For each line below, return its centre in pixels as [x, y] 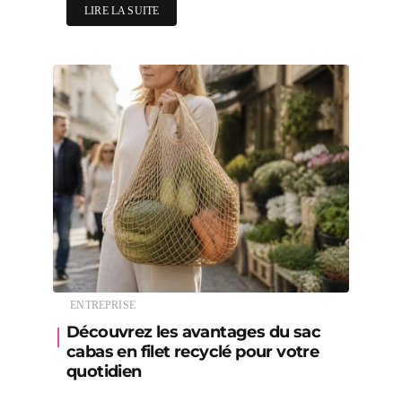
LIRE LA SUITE [122, 10]
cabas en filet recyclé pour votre [193, 351]
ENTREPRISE [103, 305]
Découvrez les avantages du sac [193, 332]
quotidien [104, 371]
